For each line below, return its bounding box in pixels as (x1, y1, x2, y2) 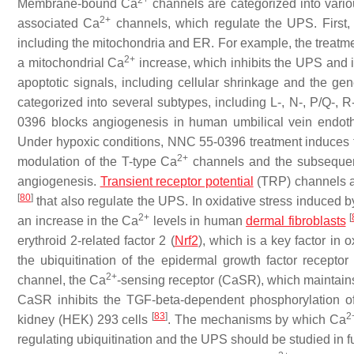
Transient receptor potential (100, 175, 254, 188)
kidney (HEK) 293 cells (17, 313, 152, 326)
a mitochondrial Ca (17, 56, 125, 70)
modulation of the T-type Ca (17, 155, 178, 168)
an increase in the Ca (17, 214, 138, 228)
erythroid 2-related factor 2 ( (17, 234, 175, 247)
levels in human (149, 214, 246, 228)
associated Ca (17, 17, 100, 30)
